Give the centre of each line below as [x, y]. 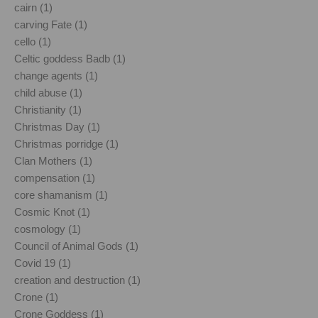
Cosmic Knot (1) [52, 212]
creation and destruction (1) [77, 280]
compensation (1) [55, 177]
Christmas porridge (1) [66, 143]
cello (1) [33, 41]
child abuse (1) [48, 92]
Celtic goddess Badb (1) [70, 58]
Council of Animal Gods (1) [76, 246]
